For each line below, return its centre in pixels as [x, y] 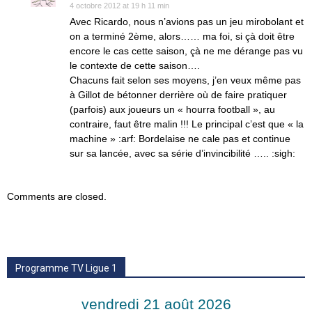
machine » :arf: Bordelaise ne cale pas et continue [180, 139]
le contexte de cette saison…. [135, 65]
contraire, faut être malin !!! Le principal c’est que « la [187, 124]
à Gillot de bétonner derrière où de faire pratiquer [178, 95]
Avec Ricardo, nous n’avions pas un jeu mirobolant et [187, 22]
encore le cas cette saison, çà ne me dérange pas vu [186, 51]
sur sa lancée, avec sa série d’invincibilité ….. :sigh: [182, 153]
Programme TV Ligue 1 [66, 268]
